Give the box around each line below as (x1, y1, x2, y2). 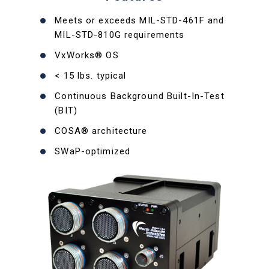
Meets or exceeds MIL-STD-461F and (55, 15, 225, 26)
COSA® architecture (55, 125, 148, 136)
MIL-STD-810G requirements (55, 29, 185, 40)
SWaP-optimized (55, 146, 130, 157)
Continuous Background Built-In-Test (55, 91, 225, 101)
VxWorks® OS (55, 50, 119, 61)
